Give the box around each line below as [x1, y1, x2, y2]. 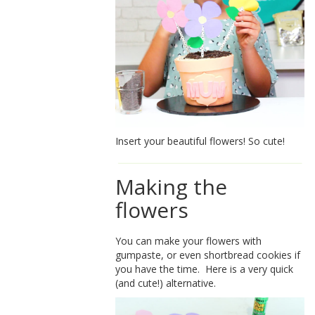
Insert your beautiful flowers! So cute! [115, 134, 285, 148]
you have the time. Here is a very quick [115, 262, 294, 276]
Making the [115, 172, 228, 202]
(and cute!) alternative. [115, 276, 217, 290]
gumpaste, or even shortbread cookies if [115, 248, 301, 262]
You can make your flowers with [115, 234, 262, 248]
